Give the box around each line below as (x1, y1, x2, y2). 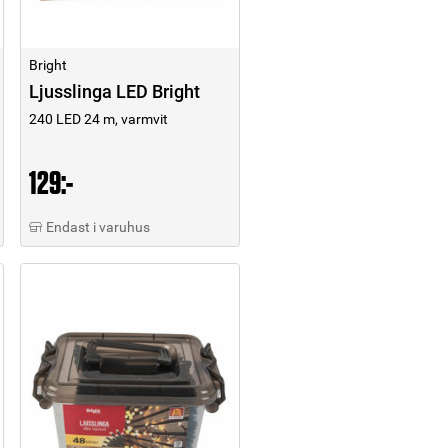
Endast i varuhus (46, 219, 150, 236)
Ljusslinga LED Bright (29, 81, 200, 103)
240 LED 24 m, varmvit (29, 111, 168, 128)
